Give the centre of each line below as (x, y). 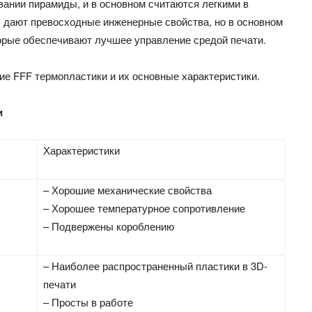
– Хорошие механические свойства (128, 189)
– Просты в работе (88, 302)
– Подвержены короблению (109, 226)
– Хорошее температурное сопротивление (145, 208)
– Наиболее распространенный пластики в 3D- (156, 265)
